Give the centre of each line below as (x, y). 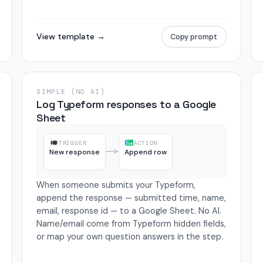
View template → (71, 36)
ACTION (146, 143)
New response (74, 152)
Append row (145, 152)
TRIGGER (73, 143)
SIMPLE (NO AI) (71, 92)
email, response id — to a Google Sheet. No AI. (129, 211)
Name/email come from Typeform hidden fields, (131, 224)
